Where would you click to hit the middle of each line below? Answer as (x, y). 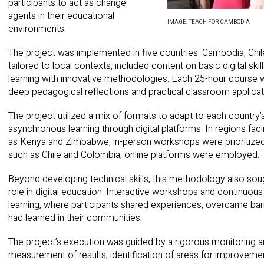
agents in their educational (61, 16)
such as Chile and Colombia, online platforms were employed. (134, 155)
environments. (37, 29)
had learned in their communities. (75, 218)
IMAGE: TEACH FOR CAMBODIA (209, 22)
